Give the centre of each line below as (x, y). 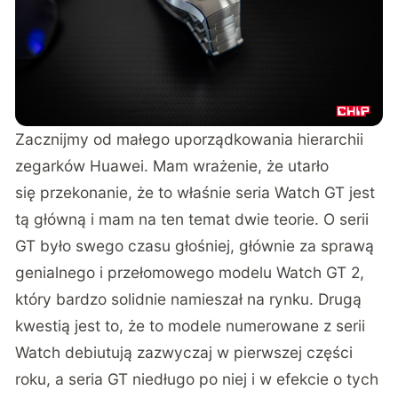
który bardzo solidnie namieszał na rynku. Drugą (189, 299)
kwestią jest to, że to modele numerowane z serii (191, 326)
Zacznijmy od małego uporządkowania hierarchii (190, 139)
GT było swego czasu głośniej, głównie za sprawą (195, 246)
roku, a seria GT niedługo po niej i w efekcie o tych (197, 379)
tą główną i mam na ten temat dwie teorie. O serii (192, 219)
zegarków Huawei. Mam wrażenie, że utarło (172, 166)
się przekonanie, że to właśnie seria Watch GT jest (195, 193)
